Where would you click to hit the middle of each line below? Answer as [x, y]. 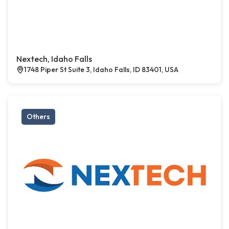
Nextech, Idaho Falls [54, 59]
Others [38, 117]
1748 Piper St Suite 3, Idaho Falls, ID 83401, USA [101, 70]
